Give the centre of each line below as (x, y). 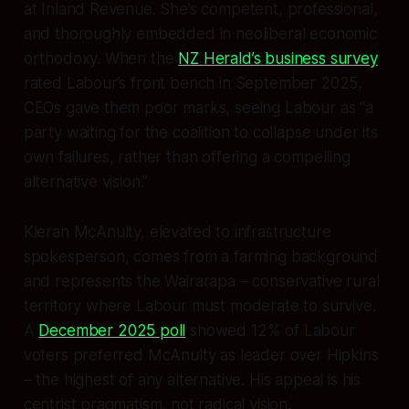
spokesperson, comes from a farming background (201, 256)
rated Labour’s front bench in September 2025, (193, 83)
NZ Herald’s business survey (278, 58)
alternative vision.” (86, 181)
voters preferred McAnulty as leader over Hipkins (201, 355)
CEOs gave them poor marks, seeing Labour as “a (198, 107)
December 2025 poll (112, 330)
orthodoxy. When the (101, 58)
